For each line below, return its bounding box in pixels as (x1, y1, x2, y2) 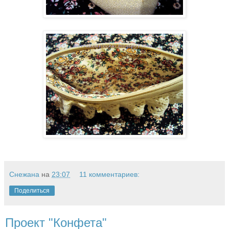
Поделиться (14, 187, 50, 195)
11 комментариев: (79, 170, 140, 179)
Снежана (9, 170, 39, 179)
